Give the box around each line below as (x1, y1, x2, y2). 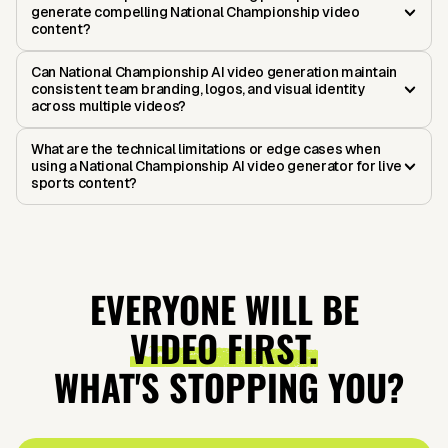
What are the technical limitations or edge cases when (31, 141, 381, 158)
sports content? (31, 175, 137, 192)
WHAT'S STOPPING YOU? (44, 360, 404, 414)
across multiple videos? (31, 98, 186, 115)
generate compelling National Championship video (31, 4, 360, 21)
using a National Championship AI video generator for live (31, 158, 403, 175)
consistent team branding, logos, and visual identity (31, 81, 365, 98)
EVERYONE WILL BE (89, 282, 359, 336)
